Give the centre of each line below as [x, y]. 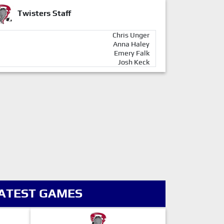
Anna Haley [131, 44]
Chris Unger [131, 35]
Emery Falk [132, 53]
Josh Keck [134, 62]
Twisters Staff [44, 13]
